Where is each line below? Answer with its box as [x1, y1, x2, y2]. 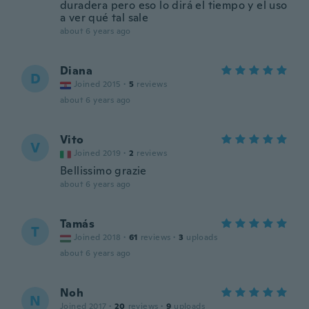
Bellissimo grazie [60, 163, 147, 178]
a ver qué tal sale [60, 10, 149, 25]
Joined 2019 [74, 148, 121, 159]
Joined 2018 [74, 232, 121, 243]
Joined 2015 [74, 79, 121, 90]
